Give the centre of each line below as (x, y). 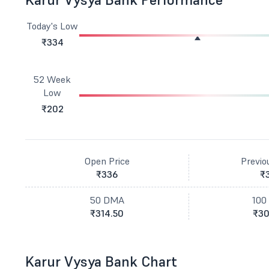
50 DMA (107, 200)
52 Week (53, 79)
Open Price (107, 161)
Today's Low (53, 26)
